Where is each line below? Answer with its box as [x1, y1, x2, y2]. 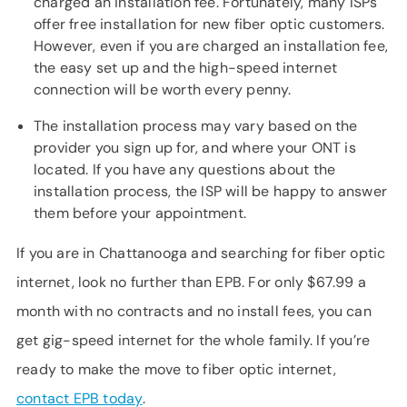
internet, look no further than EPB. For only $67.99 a [16, 273, 367, 292]
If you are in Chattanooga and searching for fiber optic [16, 243, 386, 263]
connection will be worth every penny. [34, 80, 292, 99]
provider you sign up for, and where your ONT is [34, 138, 356, 157]
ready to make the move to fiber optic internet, [16, 360, 336, 379]
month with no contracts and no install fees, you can [16, 302, 372, 321]
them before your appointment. [34, 203, 247, 223]
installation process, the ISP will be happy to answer [34, 182, 388, 201]
